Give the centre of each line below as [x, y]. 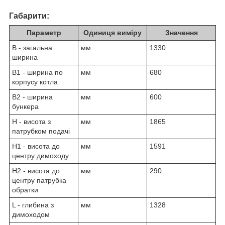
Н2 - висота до [36, 171]
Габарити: [29, 16]
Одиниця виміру [113, 32]
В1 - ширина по [37, 72]
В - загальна [32, 47]
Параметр [44, 32]
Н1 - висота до [36, 146]
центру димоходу [40, 155]
